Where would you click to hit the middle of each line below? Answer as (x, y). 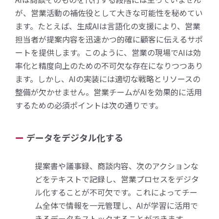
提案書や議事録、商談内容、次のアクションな (117, 165)
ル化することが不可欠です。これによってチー (116, 192)
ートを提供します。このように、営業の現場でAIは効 (108, 52)
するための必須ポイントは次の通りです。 (89, 105)
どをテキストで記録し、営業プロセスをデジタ (117, 179)
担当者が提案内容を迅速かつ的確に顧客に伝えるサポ (109, 39)
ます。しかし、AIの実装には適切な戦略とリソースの (108, 78)
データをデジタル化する (75, 137)
